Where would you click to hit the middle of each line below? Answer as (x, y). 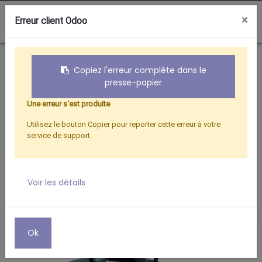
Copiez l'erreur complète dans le (140, 70)
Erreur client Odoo (51, 21)
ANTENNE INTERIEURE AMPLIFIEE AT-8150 (116, 69)
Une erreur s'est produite (68, 104)
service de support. (59, 135)
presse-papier (133, 82)
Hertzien (106, 58)
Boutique (58, 58)
